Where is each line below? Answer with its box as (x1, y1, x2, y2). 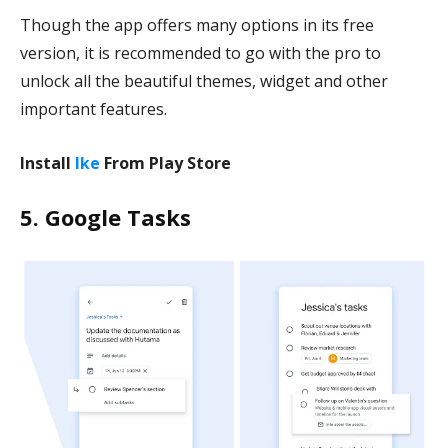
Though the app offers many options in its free (20, 14, 374, 36)
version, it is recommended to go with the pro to (20, 42, 381, 64)
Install (20, 152, 75, 174)
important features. (20, 98, 167, 120)
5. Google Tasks (20, 202, 191, 232)
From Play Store (100, 152, 231, 174)
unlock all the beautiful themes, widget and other (20, 70, 388, 92)
